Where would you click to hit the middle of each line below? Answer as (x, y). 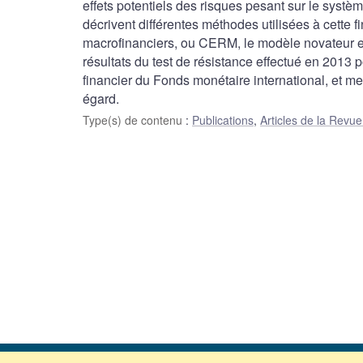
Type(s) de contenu (134, 120)
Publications (223, 120)
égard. (101, 99)
